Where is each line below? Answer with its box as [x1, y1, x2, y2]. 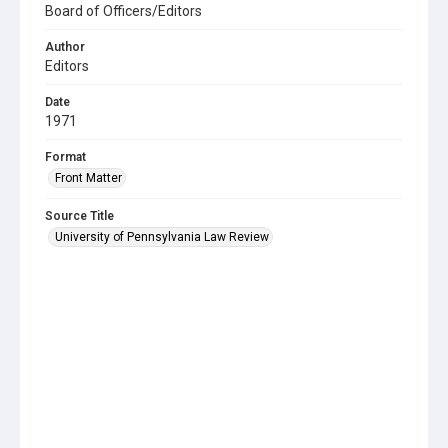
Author [45, 39, 85, 54]
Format [45, 149, 86, 164]
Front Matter [55, 170, 122, 185]
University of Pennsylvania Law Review [55, 229, 269, 244]
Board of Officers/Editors [45, 2, 202, 19]
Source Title [45, 208, 114, 223]
